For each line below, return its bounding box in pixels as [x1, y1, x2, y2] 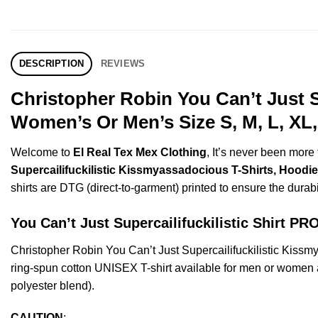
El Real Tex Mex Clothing [73, 146, 207, 158]
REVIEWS [100, 57, 146, 69]
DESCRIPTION [18, 57, 84, 69]
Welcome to [11, 146, 73, 158]
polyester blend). [11, 279, 94, 292]
